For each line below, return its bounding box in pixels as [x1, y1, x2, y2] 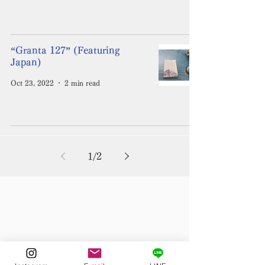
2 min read [64, 79, 100, 86]
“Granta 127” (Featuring [11, 46, 120, 55]
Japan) [11, 57, 41, 67]
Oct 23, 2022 [11, 79, 54, 86]
